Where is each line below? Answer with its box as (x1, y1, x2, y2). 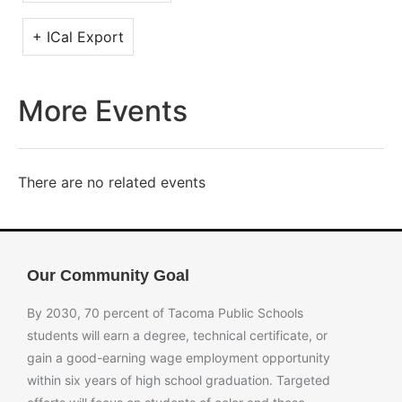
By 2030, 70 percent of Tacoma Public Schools (27, 305, 303, 320)
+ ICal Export (32, 28, 124, 46)
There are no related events (18, 173, 205, 191)
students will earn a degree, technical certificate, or (27, 328, 328, 343)
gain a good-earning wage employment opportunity (27, 350, 330, 365)
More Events (18, 93, 188, 128)
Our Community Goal (27, 267, 189, 284)
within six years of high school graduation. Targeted (27, 372, 330, 388)
